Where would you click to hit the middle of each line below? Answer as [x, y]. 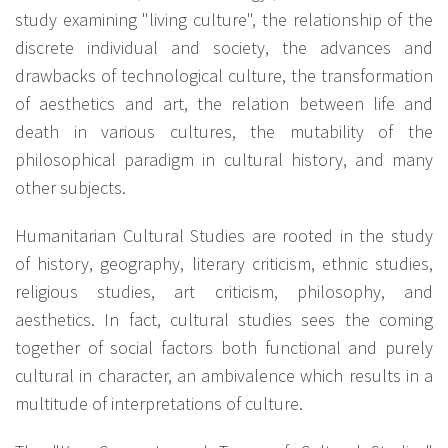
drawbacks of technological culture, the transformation [224, 75]
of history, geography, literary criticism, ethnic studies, [224, 263]
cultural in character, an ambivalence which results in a [224, 375]
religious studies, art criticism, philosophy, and [224, 291]
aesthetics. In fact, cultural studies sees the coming [224, 319]
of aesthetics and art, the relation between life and [224, 103]
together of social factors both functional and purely [224, 347]
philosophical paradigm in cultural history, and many [224, 159]
